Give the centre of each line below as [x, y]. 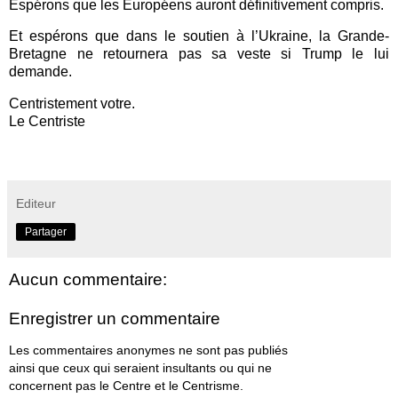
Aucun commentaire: [88, 280]
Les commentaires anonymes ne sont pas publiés [148, 350]
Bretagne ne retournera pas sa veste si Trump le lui [199, 54]
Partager [46, 232]
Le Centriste [47, 122]
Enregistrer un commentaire [115, 318]
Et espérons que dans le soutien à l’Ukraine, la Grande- [199, 36]
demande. [40, 72]
